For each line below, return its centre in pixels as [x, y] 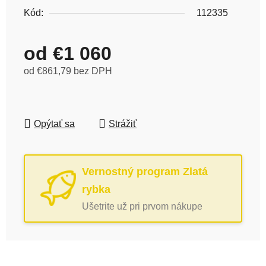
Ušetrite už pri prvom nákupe [142, 206]
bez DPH [92, 71]
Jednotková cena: [60, 86]
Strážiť [123, 123]
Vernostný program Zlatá [145, 171]
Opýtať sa [54, 123]
